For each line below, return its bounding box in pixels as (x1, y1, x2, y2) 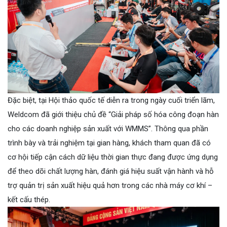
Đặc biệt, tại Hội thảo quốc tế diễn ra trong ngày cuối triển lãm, (8, 96, 215, 105)
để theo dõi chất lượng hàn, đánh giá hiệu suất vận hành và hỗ (8, 167, 214, 176)
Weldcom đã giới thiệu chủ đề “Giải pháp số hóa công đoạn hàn (8, 110, 219, 120)
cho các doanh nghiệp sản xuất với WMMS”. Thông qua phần (8, 124, 208, 134)
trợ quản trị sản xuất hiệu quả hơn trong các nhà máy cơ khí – (8, 181, 212, 191)
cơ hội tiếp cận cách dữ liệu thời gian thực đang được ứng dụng (8, 153, 218, 162)
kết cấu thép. (8, 195, 50, 205)
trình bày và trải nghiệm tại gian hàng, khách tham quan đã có (8, 138, 211, 148)
